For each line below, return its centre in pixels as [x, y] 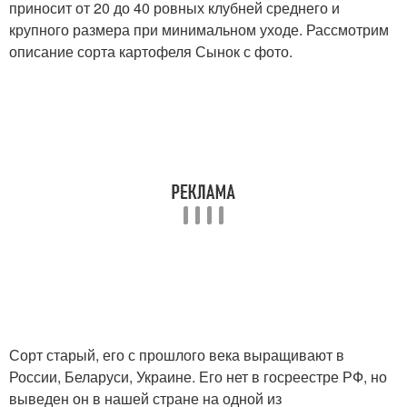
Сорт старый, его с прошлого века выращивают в [177, 355]
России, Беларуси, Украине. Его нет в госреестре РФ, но [198, 377]
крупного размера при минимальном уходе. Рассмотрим [199, 30]
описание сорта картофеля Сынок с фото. [151, 51]
